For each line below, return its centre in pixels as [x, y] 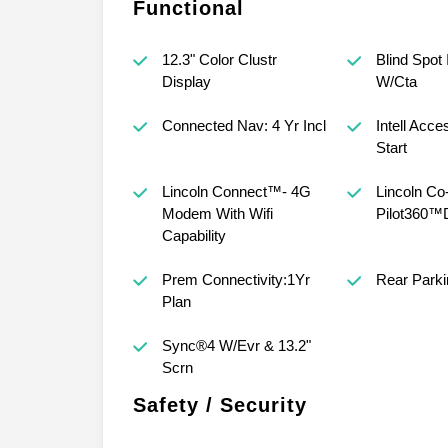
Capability [193, 236]
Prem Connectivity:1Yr [235, 280]
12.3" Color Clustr [219, 60]
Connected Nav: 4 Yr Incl [243, 126]
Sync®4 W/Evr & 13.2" [236, 346]
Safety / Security [220, 405]
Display [186, 82]
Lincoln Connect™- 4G [236, 192]
